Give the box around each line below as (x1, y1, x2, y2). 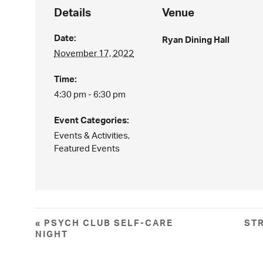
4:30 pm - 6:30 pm (54, 89, 126, 100)
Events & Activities (54, 130, 129, 141)
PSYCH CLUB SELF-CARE (41, 217, 173, 228)
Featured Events (54, 143, 120, 154)
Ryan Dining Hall (162, 34, 230, 45)
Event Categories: (54, 114, 130, 126)
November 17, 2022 (54, 48, 134, 59)
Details (54, 5, 92, 19)
